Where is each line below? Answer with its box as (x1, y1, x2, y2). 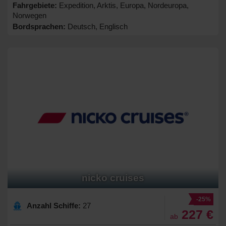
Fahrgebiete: (13, 1, 57, 10)
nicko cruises (82, 173, 144, 184)
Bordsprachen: (13, 22, 66, 31)
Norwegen (13, 11, 46, 20)
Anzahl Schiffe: (27, 201, 81, 210)
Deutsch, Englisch (66, 22, 128, 31)
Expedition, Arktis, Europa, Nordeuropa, (57, 1, 189, 10)
